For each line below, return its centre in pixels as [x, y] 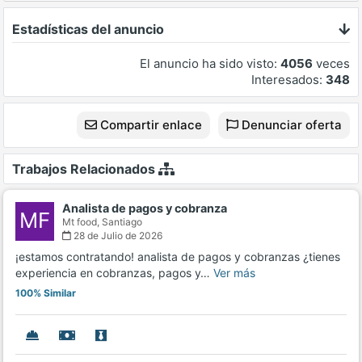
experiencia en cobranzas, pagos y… [114, 273]
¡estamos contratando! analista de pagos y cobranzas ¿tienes [178, 257]
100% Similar [46, 293]
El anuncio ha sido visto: [210, 64]
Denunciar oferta [290, 125]
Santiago [122, 222]
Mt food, [82, 222]
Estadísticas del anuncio [88, 29]
